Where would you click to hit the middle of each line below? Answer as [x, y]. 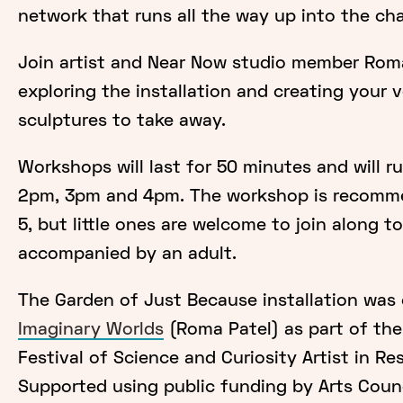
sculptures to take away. [121, 121]
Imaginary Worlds [90, 330]
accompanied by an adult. [127, 254]
